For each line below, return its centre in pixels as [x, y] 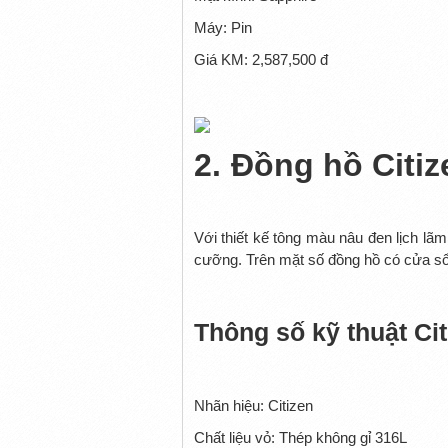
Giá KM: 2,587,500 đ [260, 59]
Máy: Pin [222, 27]
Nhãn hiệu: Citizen [253, 405]
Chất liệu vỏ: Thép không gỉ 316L [300, 437]
